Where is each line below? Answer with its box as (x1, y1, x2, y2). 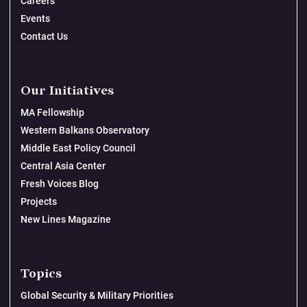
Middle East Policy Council (21, 143, 136, 154)
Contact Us (21, 31, 68, 42)
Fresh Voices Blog (21, 178, 99, 190)
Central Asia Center (21, 160, 106, 172)
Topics (21, 267, 62, 282)
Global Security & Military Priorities (21, 290, 173, 302)
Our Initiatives (21, 84, 114, 99)
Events (21, 13, 50, 25)
